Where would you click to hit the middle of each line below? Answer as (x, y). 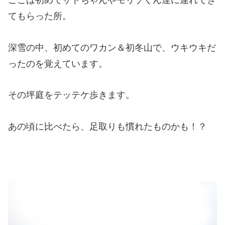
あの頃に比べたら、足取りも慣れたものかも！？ (107, 126)
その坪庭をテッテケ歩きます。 (71, 95)
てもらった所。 (40, 16)
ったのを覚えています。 (58, 64)
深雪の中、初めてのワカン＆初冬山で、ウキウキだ (112, 47)
